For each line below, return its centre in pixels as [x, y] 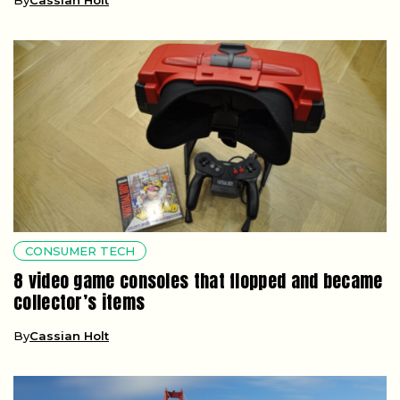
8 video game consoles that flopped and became [198, 280]
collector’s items [79, 302]
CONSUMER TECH [80, 250]
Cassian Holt [69, 335]
